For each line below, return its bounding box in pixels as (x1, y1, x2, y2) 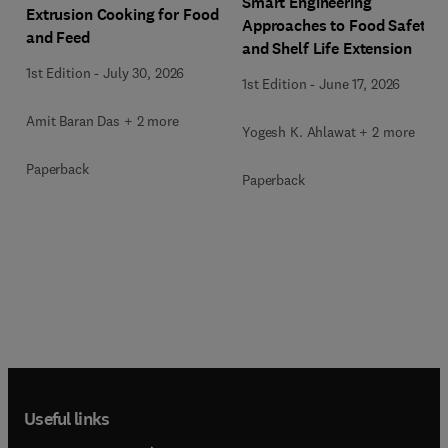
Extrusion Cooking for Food (26, 3, 219, 25)
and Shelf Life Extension (242, 38, 412, 59)
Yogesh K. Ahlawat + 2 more (242, 123, 415, 141)
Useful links (24, 406, 110, 431)
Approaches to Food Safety (242, 15, 435, 36)
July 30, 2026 (103, 63, 185, 82)
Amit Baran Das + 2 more (26, 111, 179, 130)
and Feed (26, 26, 90, 48)
